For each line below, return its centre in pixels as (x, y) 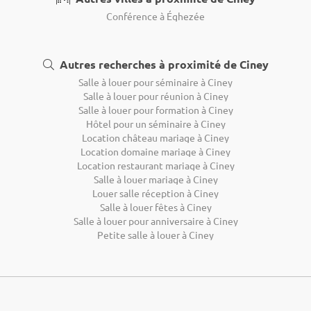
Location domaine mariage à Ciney (155, 151)
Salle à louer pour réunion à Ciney (155, 95)
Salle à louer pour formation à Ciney (155, 109)
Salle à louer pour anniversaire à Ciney (155, 220)
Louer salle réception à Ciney (155, 193)
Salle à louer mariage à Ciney (155, 179)
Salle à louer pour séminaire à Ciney (155, 82)
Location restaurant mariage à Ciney (155, 165)
